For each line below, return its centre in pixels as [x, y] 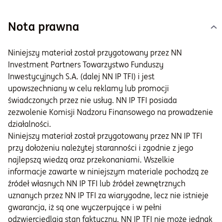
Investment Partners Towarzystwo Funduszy [86, 65]
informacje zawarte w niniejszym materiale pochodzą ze [108, 172]
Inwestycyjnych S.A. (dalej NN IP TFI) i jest [81, 77]
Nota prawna [44, 27]
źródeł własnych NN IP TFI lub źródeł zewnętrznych [97, 184]
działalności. [29, 124]
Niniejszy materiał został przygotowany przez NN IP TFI [105, 136]
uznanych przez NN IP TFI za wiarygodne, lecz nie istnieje [108, 195]
